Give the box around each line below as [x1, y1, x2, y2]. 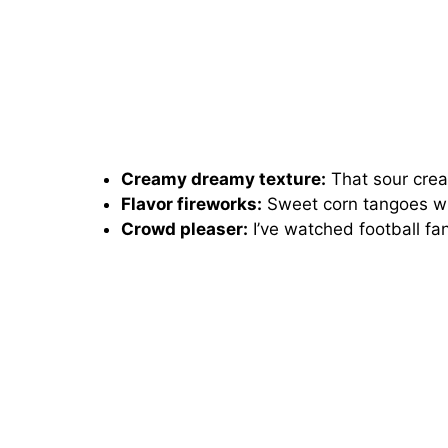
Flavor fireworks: [120, 194, 262, 215]
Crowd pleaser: [120, 219, 248, 240]
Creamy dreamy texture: [120, 169, 326, 190]
